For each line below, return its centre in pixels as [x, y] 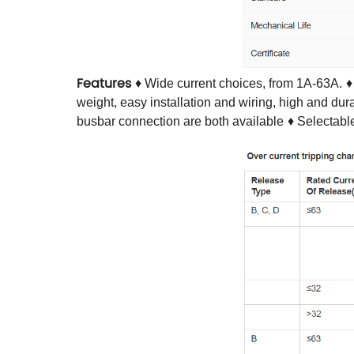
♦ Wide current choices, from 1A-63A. [239, 83]
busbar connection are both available [180, 121]
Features [104, 83]
